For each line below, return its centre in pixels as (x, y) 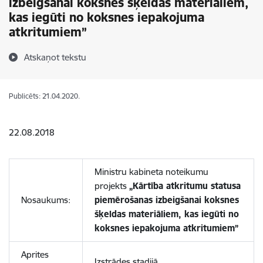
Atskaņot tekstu (55, 57)
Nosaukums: (46, 200)
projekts (112, 186)
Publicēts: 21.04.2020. (44, 96)
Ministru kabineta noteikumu (151, 172)
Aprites (35, 254)
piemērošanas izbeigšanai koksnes (167, 200)
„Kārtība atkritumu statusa (185, 186)
